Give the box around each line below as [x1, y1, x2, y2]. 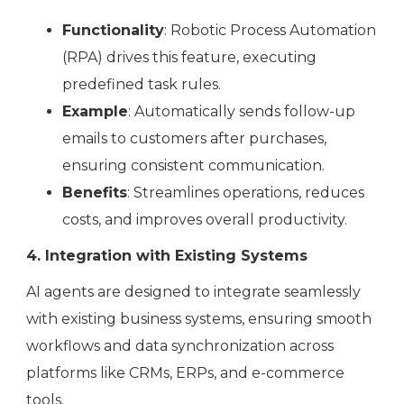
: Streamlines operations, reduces [127, 184, 364, 202]
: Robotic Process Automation [164, 22, 376, 40]
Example [62, 103, 128, 121]
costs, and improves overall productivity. [62, 211, 347, 229]
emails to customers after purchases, [62, 130, 326, 148]
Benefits [62, 184, 127, 202]
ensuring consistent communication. [62, 157, 325, 175]
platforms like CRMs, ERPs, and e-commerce [26, 364, 344, 382]
